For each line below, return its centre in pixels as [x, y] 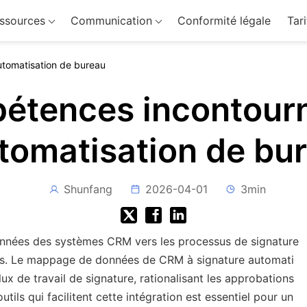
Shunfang [88, 189]
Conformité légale [224, 21]
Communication [111, 21]
